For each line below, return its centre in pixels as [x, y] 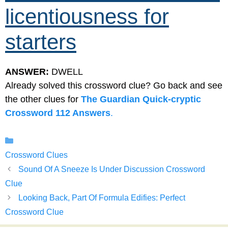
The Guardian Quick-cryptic [141, 99]
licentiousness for [87, 17]
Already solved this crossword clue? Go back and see [114, 86]
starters [41, 42]
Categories [37, 140]
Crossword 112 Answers [58, 113]
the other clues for [43, 99]
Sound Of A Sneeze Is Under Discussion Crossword [111, 169]
